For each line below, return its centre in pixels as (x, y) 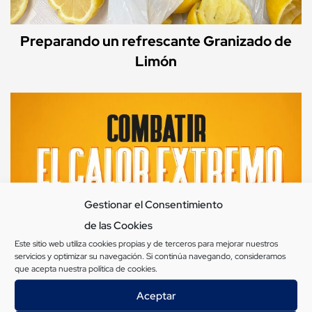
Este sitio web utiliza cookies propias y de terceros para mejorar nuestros (146, 243)
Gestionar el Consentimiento (154, 204)
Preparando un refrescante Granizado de (156, 41)
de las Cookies (118, 225)
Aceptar (156, 295)
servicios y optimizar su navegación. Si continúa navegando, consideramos (150, 256)
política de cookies (122, 268)
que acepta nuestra (52, 268)
